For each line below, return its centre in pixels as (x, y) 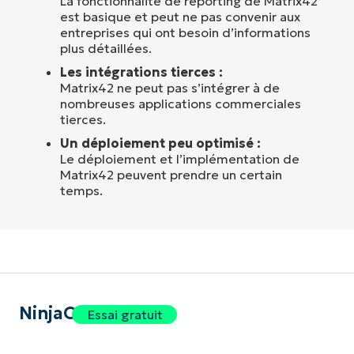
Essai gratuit (124, 315)
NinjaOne (59, 314)
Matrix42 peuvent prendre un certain (171, 175)
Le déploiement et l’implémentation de (180, 159)
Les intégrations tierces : (141, 72)
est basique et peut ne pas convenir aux (180, 17)
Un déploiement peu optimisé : (160, 143)
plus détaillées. (106, 49)
